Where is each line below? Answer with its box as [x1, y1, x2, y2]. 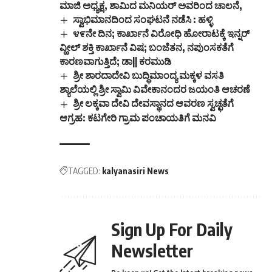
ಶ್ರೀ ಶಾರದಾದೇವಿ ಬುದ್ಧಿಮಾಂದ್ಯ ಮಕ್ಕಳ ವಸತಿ [73, 69, 225, 82]
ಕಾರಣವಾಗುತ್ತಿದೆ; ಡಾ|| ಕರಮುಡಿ [59, 55, 171, 68]
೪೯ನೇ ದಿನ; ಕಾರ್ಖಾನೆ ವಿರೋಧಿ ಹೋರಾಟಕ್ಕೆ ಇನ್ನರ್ [73, 27, 250, 40]
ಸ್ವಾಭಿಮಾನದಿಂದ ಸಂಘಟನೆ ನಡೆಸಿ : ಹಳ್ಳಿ [73, 13, 213, 25]
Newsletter [111, 239, 193, 261]
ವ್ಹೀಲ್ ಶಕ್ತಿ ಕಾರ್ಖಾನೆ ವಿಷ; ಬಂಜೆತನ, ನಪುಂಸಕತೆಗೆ [59, 41, 234, 54]
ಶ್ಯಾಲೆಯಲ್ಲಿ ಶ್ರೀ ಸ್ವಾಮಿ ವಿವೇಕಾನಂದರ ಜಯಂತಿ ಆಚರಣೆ [59, 83, 250, 96]
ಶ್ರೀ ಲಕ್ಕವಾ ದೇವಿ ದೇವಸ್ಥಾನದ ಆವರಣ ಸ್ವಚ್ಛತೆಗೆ [73, 97, 234, 110]
